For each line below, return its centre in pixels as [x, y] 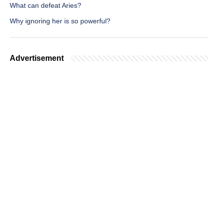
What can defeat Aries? [45, 6]
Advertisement [37, 58]
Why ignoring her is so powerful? [60, 21]
